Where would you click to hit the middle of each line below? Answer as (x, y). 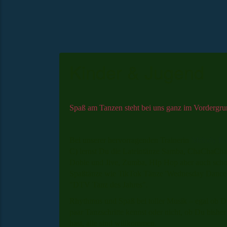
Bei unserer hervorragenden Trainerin (130, 140)
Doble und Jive (94, 162)
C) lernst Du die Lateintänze (116, 151)
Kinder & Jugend (137, 72)
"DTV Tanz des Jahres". (109, 185)
